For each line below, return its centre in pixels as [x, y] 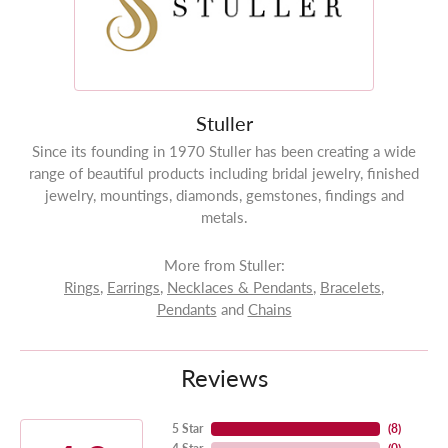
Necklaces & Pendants [240, 287]
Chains [269, 309]
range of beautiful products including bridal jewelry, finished [224, 173]
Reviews [224, 377]
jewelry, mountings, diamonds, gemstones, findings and [224, 195]
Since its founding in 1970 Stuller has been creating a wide [224, 151]
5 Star [187, 429]
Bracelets [350, 287]
